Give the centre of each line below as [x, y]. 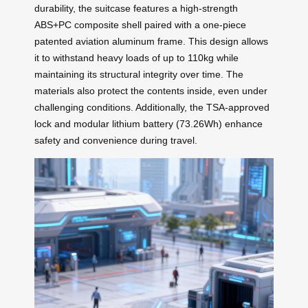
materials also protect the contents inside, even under [151, 90]
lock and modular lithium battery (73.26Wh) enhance [148, 123]
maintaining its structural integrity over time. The [139, 74]
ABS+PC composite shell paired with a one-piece [140, 24]
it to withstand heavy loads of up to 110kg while [136, 57]
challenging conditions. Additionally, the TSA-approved [152, 107]
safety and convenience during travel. [116, 140]
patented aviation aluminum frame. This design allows [151, 41]
